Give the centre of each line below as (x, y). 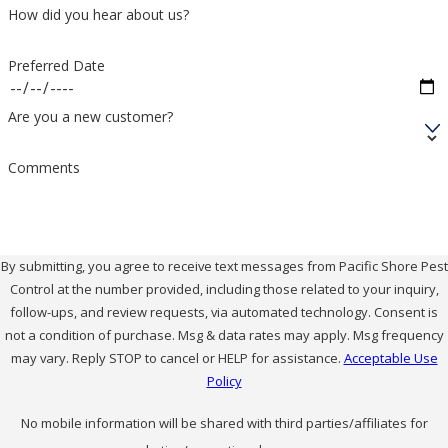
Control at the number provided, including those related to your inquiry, (224, 289)
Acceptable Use (390, 358)
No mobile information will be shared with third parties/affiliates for (224, 422)
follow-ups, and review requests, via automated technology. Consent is (192, 312)
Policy (224, 381)
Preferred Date (56, 65)
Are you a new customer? (90, 116)
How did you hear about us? (98, 15)
